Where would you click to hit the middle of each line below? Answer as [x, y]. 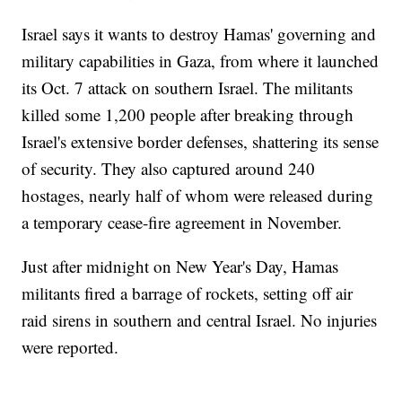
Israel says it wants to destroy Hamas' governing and [199, 33]
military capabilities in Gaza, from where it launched [201, 60]
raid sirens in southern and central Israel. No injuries [200, 319]
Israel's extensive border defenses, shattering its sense [201, 141]
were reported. [70, 346]
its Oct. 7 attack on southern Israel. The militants [188, 87]
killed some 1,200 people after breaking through [188, 114]
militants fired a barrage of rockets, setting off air [188, 293]
